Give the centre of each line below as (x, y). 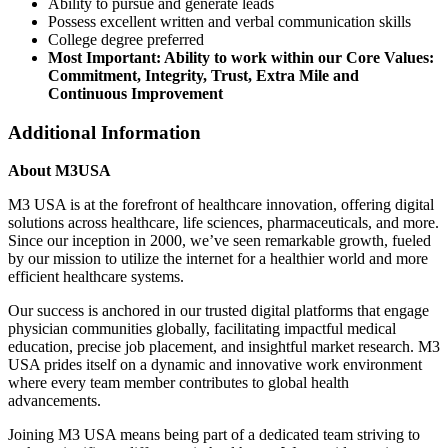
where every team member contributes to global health (178, 383)
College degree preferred (126, 40)
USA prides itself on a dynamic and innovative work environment (215, 365)
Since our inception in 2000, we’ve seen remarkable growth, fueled (219, 241)
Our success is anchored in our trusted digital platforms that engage (218, 311)
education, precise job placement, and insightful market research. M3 (224, 347)
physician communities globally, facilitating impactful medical (202, 329)
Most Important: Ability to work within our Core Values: (241, 58)
